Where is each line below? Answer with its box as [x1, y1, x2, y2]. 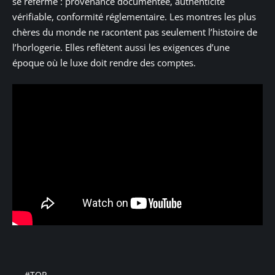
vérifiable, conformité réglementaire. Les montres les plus [12, 10, 256, 23]
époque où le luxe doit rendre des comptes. [12, 56, 196, 69]
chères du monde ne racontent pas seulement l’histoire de [12, 25, 257, 38]
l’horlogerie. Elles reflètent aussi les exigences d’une [12, 41, 230, 53]
